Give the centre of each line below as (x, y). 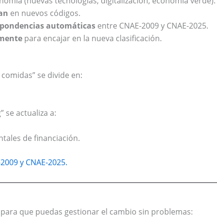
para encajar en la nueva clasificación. (92, 39)
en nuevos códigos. (44, 13)
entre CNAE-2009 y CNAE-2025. (152, 26)
